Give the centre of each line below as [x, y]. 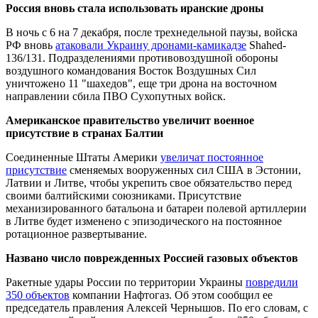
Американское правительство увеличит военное [130, 120]
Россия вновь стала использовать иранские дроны [135, 8]
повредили [272, 282]
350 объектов [38, 295]
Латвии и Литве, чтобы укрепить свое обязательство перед [149, 182]
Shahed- [266, 45]
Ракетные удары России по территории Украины [126, 282]
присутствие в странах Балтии [84, 133]
